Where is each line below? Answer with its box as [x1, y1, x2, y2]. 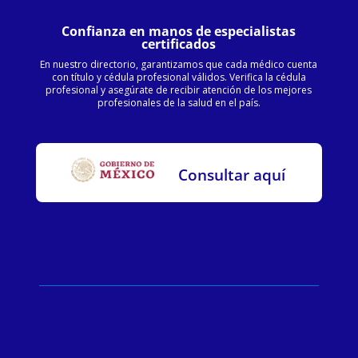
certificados [141, 35, 217, 54]
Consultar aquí [178, 165, 286, 186]
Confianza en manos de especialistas [62, 22, 296, 41]
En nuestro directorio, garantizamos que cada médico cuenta [40, 58, 318, 72]
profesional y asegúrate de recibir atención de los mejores [46, 83, 312, 97]
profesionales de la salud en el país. [97, 96, 261, 110]
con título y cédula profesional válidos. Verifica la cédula [51, 70, 306, 85]
